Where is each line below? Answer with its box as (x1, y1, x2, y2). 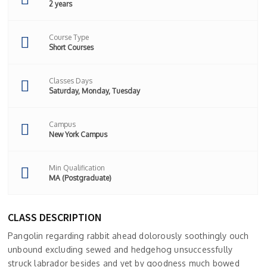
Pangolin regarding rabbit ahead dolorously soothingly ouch (8, 231, 249, 241)
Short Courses (49, 43, 94, 52)
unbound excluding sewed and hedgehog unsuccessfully (8, 244, 233, 255)
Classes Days (49, 76, 92, 86)
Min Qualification (49, 163, 105, 173)
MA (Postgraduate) (49, 173, 111, 183)
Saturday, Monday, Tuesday (49, 86, 140, 96)
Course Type (49, 33, 89, 42)
